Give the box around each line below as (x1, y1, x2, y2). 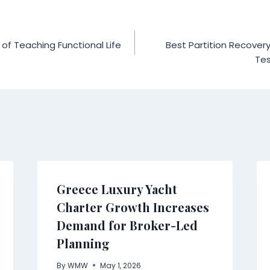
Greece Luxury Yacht (56, 180, 177, 197)
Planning (56, 234, 113, 251)
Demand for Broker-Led (56, 216, 198, 233)
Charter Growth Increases (56, 198, 209, 215)
